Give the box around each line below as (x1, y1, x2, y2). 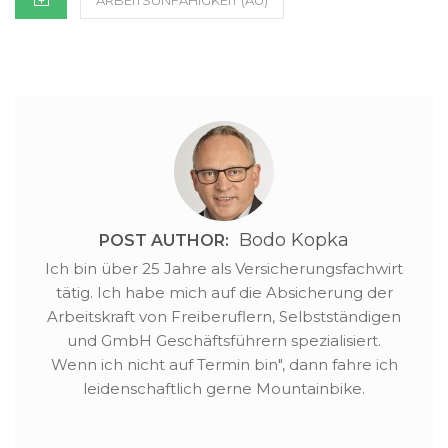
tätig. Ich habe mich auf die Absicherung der (55, 283, 393, 303)
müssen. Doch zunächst (15, 29, 184, 47)
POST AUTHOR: (99, 231, 229, 251)
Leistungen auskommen (15, 9, 188, 27)
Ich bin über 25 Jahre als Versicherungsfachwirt (45, 259, 403, 279)
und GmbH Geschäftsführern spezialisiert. (67, 331, 381, 351)
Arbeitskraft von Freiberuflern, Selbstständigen (47, 307, 401, 327)
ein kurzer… (15, 49, 93, 67)
